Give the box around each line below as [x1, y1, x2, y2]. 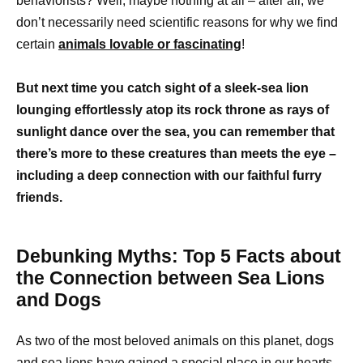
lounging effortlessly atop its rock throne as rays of [16, 103, 329, 117]
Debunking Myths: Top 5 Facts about [16, 246, 341, 267]
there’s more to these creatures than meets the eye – [16, 147, 336, 160]
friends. [16, 190, 62, 204]
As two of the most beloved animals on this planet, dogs [16, 334, 334, 348]
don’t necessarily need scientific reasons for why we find [16, 15, 338, 29]
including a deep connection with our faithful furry [16, 169, 322, 182]
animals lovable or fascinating [58, 36, 241, 51]
